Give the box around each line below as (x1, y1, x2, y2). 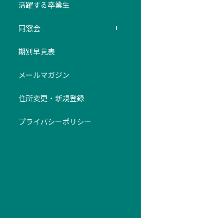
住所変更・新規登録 (18, 92, 84, 103)
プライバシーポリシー (18, 116, 91, 127)
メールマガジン (18, 69, 70, 80)
